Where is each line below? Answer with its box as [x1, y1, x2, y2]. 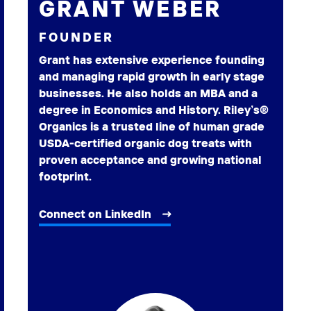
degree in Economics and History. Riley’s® [39, 103, 269, 117]
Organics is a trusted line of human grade [39, 119, 264, 134]
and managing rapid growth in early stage [39, 69, 264, 84]
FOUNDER [39, 29, 114, 46]
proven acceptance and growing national [39, 153, 262, 167]
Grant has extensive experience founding [39, 53, 264, 67]
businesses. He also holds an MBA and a [39, 86, 258, 101]
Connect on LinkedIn [39, 207, 151, 221]
